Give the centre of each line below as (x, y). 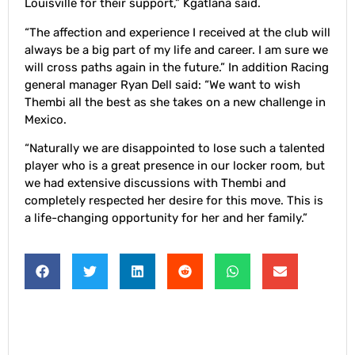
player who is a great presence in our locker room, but (175, 165)
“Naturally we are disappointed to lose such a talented (175, 148)
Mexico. (46, 119)
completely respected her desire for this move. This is (174, 200)
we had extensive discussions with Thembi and (155, 183)
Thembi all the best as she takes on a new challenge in (175, 102)
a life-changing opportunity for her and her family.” (166, 218)
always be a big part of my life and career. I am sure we (176, 50)
